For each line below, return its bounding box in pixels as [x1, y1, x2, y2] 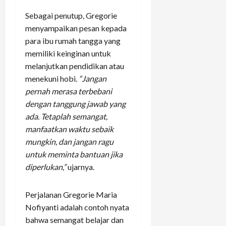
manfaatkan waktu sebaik [25, 124, 114, 134]
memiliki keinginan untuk [25, 48, 111, 58]
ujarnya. [66, 161, 94, 172]
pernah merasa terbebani [25, 86, 112, 96]
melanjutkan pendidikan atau [25, 61, 124, 71]
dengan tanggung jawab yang [25, 98, 126, 108]
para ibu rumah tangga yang [25, 35, 121, 45]
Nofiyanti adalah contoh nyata [25, 202, 129, 212]
